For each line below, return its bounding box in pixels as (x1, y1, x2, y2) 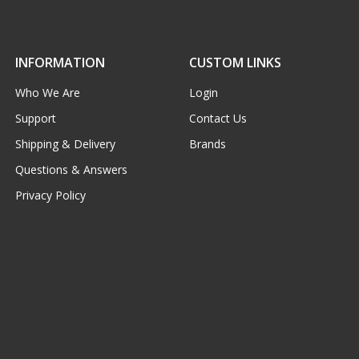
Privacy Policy (14, 188, 86, 204)
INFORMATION (14, 54, 105, 72)
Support (14, 111, 56, 127)
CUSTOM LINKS (188, 54, 281, 72)
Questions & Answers (14, 162, 127, 178)
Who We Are (14, 85, 80, 101)
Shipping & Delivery (14, 136, 115, 152)
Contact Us (188, 111, 247, 127)
